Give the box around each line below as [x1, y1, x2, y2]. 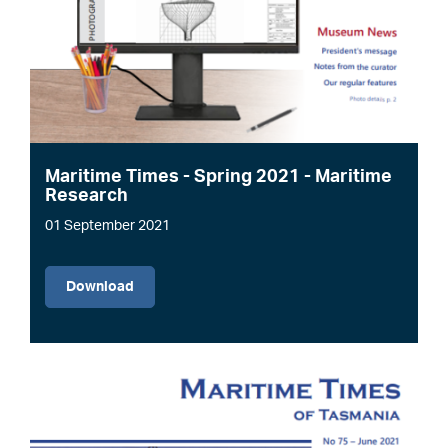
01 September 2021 [45, 218, 170, 233]
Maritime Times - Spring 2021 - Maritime [45, 167, 392, 186]
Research [45, 186, 128, 205]
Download [66, 279, 134, 294]
